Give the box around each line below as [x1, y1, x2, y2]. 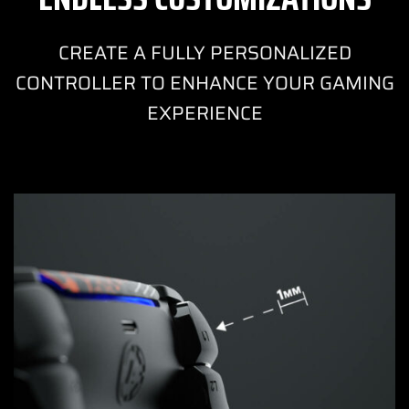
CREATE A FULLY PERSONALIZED [58, 37, 351, 68]
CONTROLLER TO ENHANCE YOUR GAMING [15, 68, 394, 99]
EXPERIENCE [146, 98, 263, 129]
